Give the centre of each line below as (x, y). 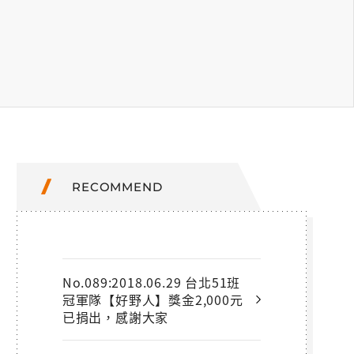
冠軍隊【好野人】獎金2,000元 (153, 299)
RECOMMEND (117, 186)
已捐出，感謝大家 (115, 316)
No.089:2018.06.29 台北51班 (151, 282)
